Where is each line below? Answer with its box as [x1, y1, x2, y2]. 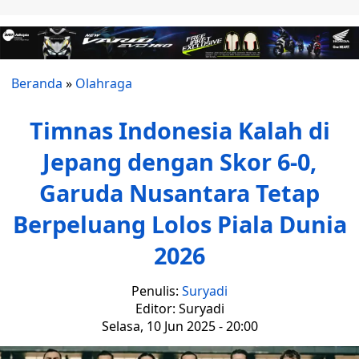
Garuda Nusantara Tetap [39, 177, 320, 209]
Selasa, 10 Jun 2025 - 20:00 [101, 317, 258, 336]
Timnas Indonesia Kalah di [29, 115, 330, 147]
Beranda [11, 75, 63, 93]
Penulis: [131, 282, 182, 301]
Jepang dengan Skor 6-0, [42, 146, 317, 178]
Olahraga [75, 75, 132, 93]
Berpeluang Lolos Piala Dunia [12, 208, 347, 240]
